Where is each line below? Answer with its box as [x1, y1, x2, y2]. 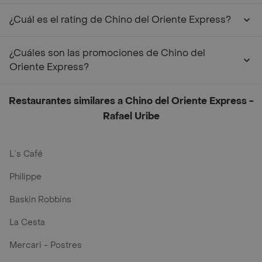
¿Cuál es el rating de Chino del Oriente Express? [9, 13, 231, 26]
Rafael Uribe [102, 110, 160, 122]
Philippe [9, 171, 42, 182]
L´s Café [9, 149, 43, 160]
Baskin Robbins [9, 194, 71, 205]
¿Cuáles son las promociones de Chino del [9, 47, 205, 59]
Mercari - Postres [9, 240, 82, 251]
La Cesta [9, 217, 45, 228]
